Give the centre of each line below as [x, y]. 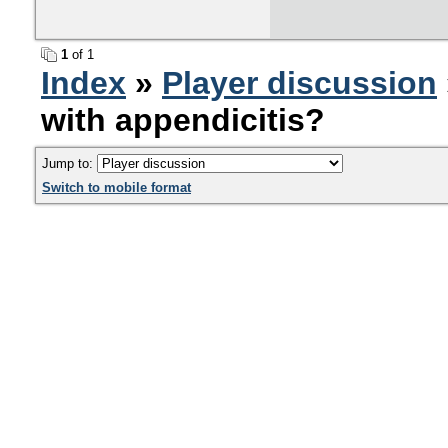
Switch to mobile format [116, 187]
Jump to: [69, 163]
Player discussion [299, 83]
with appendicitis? [183, 120]
